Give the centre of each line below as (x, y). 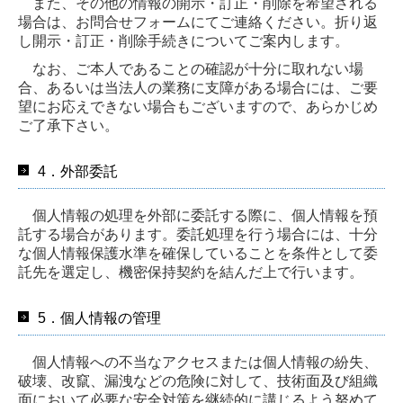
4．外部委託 (78, 171)
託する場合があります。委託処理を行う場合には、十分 (198, 234)
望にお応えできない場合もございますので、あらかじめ (198, 106)
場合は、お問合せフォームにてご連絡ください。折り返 (198, 22)
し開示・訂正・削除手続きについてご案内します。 (184, 40)
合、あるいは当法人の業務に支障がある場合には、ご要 (198, 87)
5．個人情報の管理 (99, 318)
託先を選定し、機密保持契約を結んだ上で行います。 (191, 272)
